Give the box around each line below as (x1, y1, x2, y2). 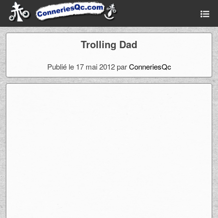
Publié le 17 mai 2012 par (47, 61, 129, 72)
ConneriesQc (128, 61, 171, 72)
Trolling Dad (81, 37, 137, 51)
